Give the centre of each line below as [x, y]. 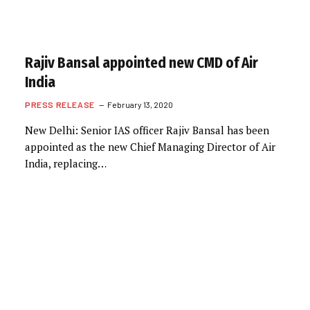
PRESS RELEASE [60, 104]
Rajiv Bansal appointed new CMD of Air [142, 63]
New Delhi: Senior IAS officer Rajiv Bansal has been [147, 130]
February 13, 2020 [140, 104]
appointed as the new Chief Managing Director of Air [150, 146]
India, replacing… [66, 163]
